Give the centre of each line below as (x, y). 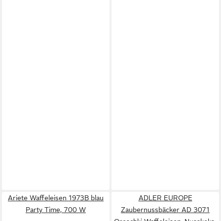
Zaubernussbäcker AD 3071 (165, 210)
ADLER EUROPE (165, 198)
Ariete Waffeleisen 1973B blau (56, 198)
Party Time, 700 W (56, 210)
